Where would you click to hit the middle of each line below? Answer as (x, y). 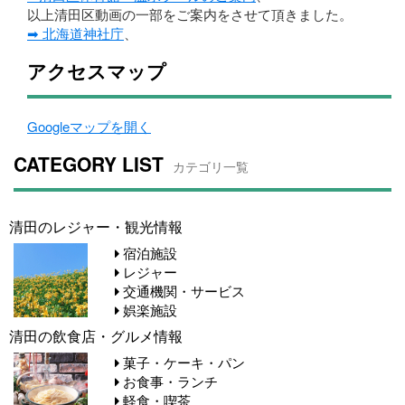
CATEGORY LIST (89, 164)
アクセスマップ (97, 71)
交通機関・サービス (182, 291)
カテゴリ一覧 (211, 167)
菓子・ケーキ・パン (182, 363)
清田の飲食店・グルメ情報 (96, 336)
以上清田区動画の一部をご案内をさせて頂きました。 (190, 14)
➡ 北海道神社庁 (75, 33)
